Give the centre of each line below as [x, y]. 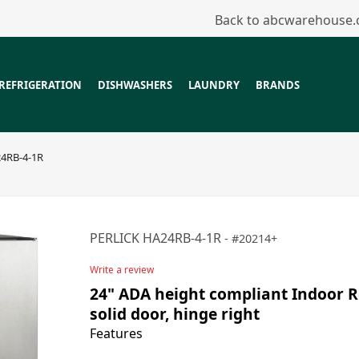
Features [117, 333]
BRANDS [278, 85]
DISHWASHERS [135, 85]
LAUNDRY [214, 85]
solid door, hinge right [175, 314]
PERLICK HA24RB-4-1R [156, 238]
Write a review [122, 270]
